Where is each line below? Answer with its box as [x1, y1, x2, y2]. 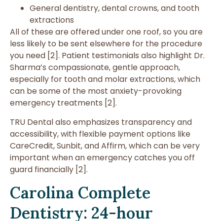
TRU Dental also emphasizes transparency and [10, 116, 192, 128]
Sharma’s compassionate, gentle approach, [10, 62, 180, 74]
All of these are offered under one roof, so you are [10, 26, 203, 38]
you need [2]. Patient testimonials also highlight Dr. [10, 50, 205, 62]
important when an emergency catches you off [10, 151, 195, 163]
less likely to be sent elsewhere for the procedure [10, 38, 202, 50]
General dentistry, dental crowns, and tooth [30, 2, 199, 14]
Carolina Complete [10, 183, 150, 203]
